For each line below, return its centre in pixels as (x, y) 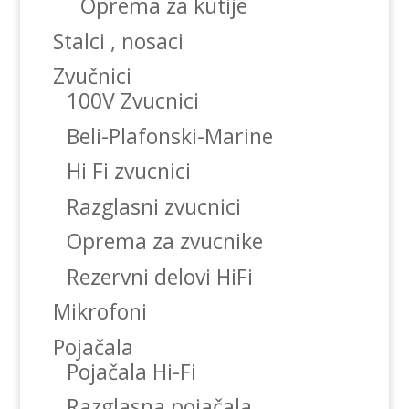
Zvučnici (92, 76)
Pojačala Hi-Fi (131, 371)
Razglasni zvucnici (153, 206)
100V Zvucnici (132, 101)
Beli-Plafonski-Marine (169, 136)
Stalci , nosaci (118, 41)
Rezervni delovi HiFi (159, 276)
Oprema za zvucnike (164, 241)
